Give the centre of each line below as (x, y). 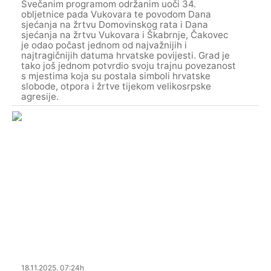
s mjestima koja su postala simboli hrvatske (116, 76)
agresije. (40, 97)
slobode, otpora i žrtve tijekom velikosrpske (116, 87)
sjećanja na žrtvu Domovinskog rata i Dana (115, 25)
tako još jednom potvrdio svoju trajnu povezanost (129, 66)
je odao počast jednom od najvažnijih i (104, 45)
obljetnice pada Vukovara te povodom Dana (116, 15)
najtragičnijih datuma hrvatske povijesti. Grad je (126, 56)
